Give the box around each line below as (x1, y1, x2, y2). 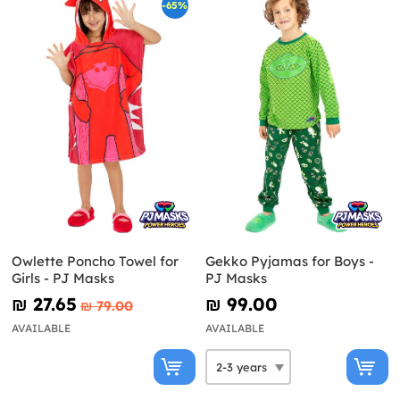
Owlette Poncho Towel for (12, 253, 179, 271)
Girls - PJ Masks (12, 270, 114, 287)
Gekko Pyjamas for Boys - (204, 253, 374, 271)
